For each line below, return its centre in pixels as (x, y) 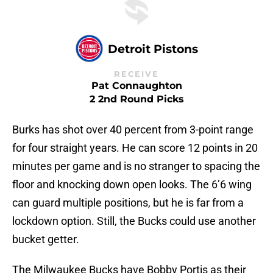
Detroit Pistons (153, 48)
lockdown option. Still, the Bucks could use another (134, 221)
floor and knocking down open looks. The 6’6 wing (132, 185)
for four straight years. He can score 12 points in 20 (135, 148)
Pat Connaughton (136, 86)
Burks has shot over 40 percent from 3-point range (133, 130)
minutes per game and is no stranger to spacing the (136, 166)
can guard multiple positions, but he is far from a (128, 203)
